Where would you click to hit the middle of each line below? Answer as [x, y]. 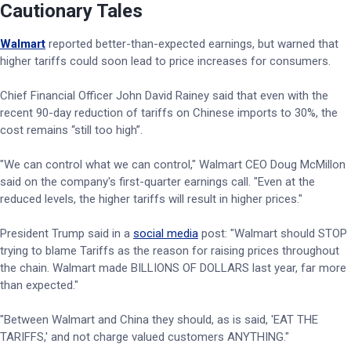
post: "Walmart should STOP [273, 233]
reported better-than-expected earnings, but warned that [194, 44]
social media [166, 233]
